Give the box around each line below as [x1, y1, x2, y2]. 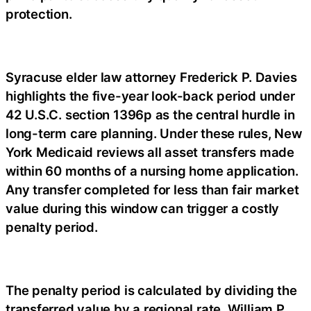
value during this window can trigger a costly [6, 201, 280, 217]
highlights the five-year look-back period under [6, 88, 295, 104]
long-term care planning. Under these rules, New [6, 126, 302, 142]
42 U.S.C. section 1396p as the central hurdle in [6, 107, 295, 123]
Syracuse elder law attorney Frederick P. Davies [6, 69, 297, 85]
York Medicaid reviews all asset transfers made [6, 144, 294, 160]
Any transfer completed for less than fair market [6, 182, 299, 198]
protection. [6, 6, 72, 22]
